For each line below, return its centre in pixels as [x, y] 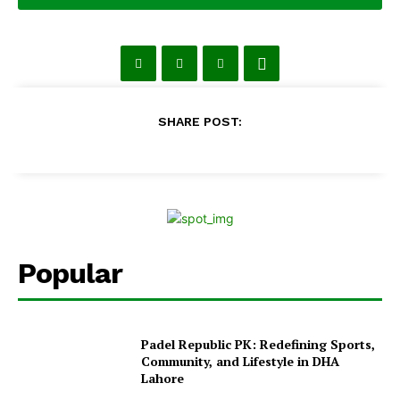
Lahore [163, 379]
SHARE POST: [200, 121]
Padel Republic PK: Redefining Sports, [258, 345]
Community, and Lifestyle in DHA [241, 362]
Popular [70, 273]
